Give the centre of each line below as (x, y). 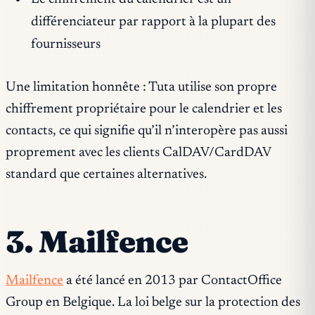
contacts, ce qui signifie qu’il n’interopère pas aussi (147, 131)
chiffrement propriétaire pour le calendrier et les (144, 109)
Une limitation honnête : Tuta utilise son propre (141, 87)
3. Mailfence (97, 241)
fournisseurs (65, 44)
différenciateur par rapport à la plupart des (153, 22)
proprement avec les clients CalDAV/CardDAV (138, 153)
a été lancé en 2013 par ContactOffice (173, 281)
